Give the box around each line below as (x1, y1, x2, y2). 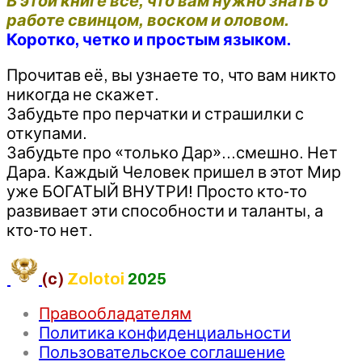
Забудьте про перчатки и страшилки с (6, 104, 304, 123)
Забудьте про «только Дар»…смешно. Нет (6, 143, 338, 162)
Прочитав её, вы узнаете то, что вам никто (6, 65, 336, 84)
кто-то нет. (6, 221, 93, 239)
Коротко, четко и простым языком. (6, 30, 291, 48)
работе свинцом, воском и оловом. (6, 11, 289, 29)
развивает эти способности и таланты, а (6, 201, 323, 220)
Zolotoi (67, 269, 124, 288)
